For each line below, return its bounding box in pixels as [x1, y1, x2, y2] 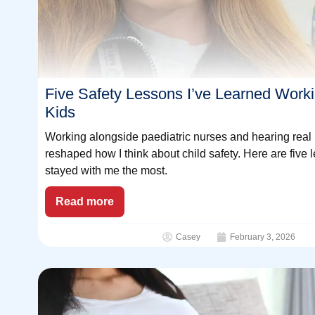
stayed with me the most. [44, 165, 167, 177]
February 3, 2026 [229, 232, 295, 243]
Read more [55, 195, 114, 208]
